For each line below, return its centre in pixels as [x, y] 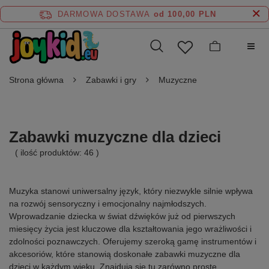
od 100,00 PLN [185, 14]
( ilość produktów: [50, 153]
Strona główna [36, 80]
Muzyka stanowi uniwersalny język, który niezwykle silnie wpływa [131, 191]
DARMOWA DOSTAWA [104, 14]
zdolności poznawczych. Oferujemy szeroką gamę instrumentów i [133, 242]
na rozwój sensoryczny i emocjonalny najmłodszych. [108, 204]
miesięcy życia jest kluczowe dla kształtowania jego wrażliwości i [130, 229]
